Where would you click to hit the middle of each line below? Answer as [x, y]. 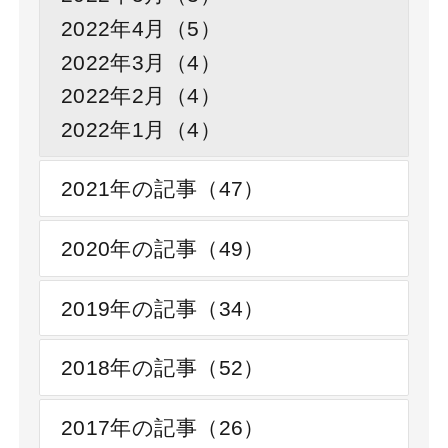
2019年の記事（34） [162, 308]
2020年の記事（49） [162, 248]
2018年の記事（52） [162, 368]
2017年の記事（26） [162, 428]
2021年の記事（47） [162, 189]
